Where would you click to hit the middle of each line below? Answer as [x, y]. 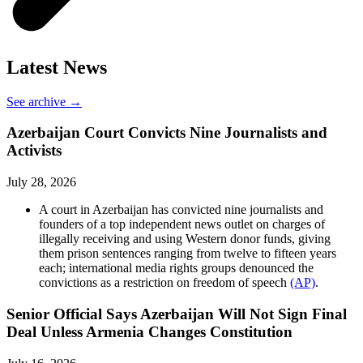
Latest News [57, 67]
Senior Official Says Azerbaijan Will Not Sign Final [177, 314]
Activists [34, 151]
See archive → [44, 101]
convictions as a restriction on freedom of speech [164, 283]
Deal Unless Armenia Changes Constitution [149, 331]
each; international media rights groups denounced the [176, 268]
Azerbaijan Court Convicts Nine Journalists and [167, 133]
